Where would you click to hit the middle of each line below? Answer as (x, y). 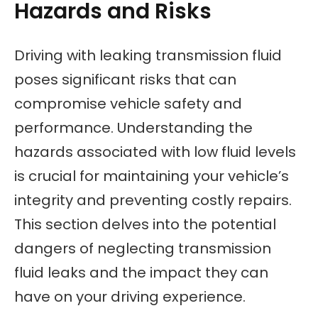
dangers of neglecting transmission (143, 249)
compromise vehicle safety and (128, 104)
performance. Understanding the (133, 128)
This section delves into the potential (145, 225)
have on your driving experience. (130, 297)
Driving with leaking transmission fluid (148, 56)
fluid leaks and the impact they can (141, 273)
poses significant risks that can (125, 80)
